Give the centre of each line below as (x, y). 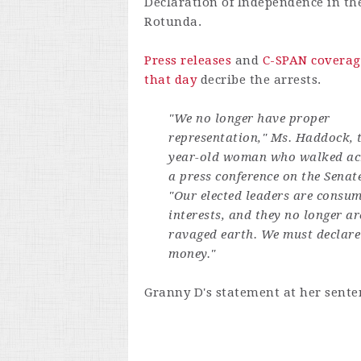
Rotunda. (173, 22)
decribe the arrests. (263, 80)
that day (170, 80)
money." (194, 254)
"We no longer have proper (249, 118)
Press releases (188, 60)
